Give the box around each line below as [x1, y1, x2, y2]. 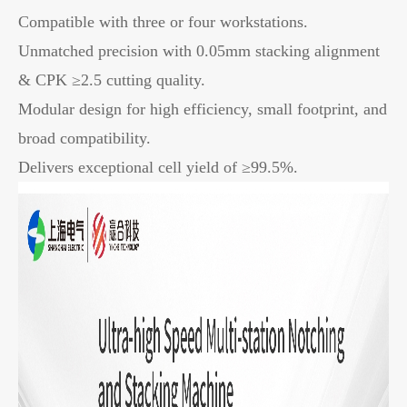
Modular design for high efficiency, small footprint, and [18, 99, 387, 118]
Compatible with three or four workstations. [18, 12, 308, 31]
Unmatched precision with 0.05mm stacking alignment [18, 41, 380, 60]
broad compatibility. [18, 128, 151, 147]
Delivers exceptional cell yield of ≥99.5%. [18, 157, 298, 176]
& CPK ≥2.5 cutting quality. [18, 70, 205, 89]
